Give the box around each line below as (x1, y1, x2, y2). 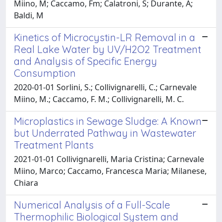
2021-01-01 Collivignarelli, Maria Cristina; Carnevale (14, 153, 204, 165)
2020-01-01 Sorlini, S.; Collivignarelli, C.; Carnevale (14, 81, 197, 93)
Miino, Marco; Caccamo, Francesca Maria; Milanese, (14, 165, 207, 176)
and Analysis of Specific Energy (14, 55, 157, 67)
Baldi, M (14, 9, 44, 21)
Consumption (14, 66, 76, 79)
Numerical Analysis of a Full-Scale (14, 198, 170, 211)
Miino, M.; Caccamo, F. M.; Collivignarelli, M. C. (14, 93, 184, 105)
